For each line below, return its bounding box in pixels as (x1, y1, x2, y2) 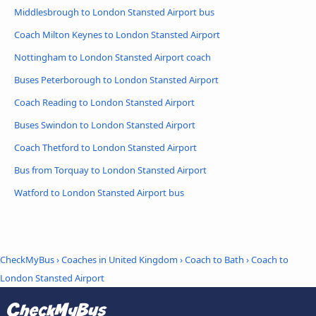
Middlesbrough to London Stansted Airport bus (14, 5, 214, 18)
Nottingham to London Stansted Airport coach (14, 50, 211, 63)
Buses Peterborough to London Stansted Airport (14, 73, 219, 86)
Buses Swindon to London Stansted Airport (14, 118, 195, 131)
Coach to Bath (185, 253, 244, 266)
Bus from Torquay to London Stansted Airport (14, 163, 207, 176)
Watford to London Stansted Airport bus (14, 186, 184, 199)
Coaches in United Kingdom (61, 253, 178, 266)
